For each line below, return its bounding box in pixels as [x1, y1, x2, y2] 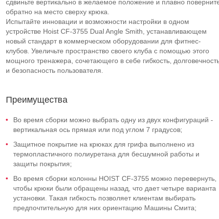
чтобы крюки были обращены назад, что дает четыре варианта [13, 184, 216, 192]
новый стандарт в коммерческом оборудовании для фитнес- [6, 37, 201, 45]
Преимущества [6, 95, 67, 105]
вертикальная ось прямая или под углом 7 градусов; [13, 126, 182, 133]
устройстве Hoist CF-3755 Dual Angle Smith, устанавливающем [6, 27, 207, 35]
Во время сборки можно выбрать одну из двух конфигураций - [13, 116, 213, 124]
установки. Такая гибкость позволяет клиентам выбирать [13, 194, 196, 202]
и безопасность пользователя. [6, 66, 103, 74]
